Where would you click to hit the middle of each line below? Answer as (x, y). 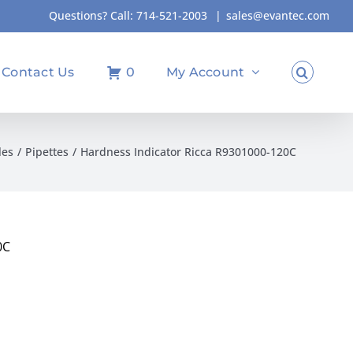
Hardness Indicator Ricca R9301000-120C (188, 152)
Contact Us (38, 72)
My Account (205, 72)
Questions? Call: (93, 15)
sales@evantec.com (278, 15)
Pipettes (47, 152)
